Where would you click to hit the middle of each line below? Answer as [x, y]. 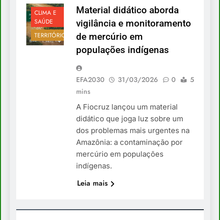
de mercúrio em [110, 37]
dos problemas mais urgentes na [133, 131]
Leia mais [92, 183]
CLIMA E [45, 13]
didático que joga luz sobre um [130, 119]
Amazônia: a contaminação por [129, 142]
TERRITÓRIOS [52, 35]
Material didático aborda [127, 10]
